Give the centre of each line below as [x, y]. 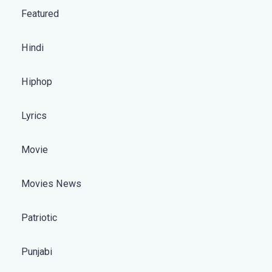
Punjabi [37, 252]
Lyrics [34, 116]
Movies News [51, 184]
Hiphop [37, 82]
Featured [40, 14]
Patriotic [39, 218]
